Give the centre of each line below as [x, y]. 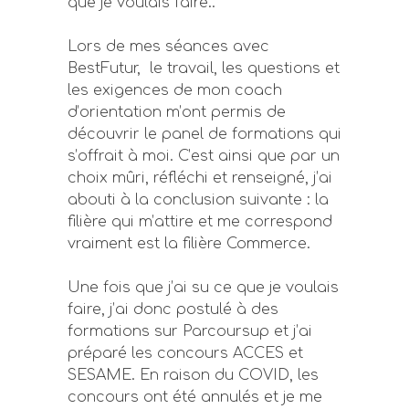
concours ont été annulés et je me [195, 397]
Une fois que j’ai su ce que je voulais [203, 288]
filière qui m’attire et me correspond [200, 222]
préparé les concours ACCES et [185, 353]
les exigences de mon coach [175, 90]
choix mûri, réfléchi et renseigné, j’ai [200, 178]
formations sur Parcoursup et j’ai [190, 331]
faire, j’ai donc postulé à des [173, 309]
